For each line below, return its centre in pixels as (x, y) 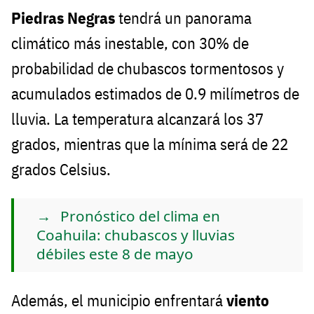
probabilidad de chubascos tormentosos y (148, 69)
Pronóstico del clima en (140, 216)
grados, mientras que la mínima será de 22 (150, 144)
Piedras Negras (65, 18)
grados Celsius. (61, 170)
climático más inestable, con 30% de (130, 43)
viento (248, 301)
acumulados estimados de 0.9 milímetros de (155, 94)
